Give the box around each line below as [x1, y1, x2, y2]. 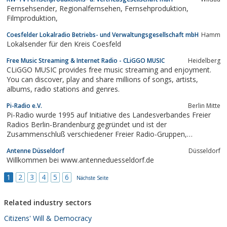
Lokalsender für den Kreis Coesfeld [7, 39, 121, 49]
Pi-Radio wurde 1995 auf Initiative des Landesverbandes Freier [7, 109, 211, 120]
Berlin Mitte [188, 101, 220, 110]
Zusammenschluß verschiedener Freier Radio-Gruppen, [7, 129, 187, 139]
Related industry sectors [4, 198, 91, 208]
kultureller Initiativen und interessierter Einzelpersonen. [7, 138, 184, 148]
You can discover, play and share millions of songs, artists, [7, 74, 66, 84]
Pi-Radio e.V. [7, 101, 42, 110]
